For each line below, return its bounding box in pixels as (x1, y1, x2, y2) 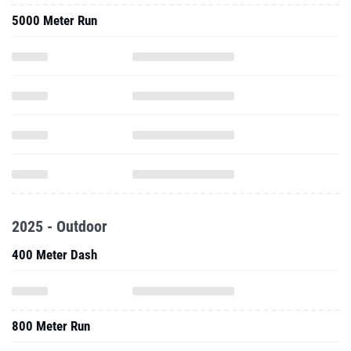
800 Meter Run (12, 318, 90, 334)
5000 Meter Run (12, 13, 97, 28)
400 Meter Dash (12, 247, 97, 262)
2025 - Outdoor (12, 217, 107, 236)
